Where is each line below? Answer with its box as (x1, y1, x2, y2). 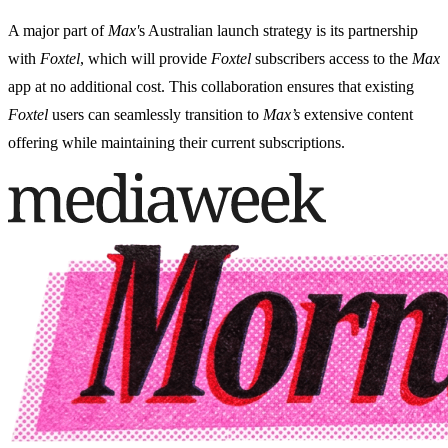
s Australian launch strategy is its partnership (139, 22, 418, 40)
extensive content (300, 106, 413, 124)
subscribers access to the (251, 50, 412, 68)
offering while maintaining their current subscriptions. (8, 134, 345, 152)
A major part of (8, 22, 108, 40)
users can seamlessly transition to (48, 106, 263, 124)
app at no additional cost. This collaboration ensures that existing (8, 78, 414, 96)
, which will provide (80, 50, 211, 68)
